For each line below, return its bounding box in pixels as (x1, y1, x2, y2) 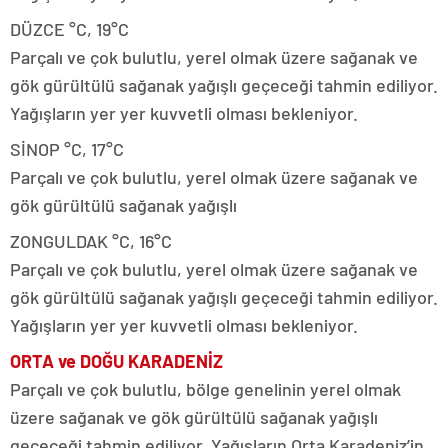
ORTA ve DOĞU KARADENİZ (10, 349, 223, 372)
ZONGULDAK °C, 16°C (10, 229, 172, 252)
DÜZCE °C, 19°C (10, 17, 129, 40)
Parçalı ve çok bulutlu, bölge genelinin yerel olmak (10, 377, 401, 400)
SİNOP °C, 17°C (10, 137, 124, 160)
